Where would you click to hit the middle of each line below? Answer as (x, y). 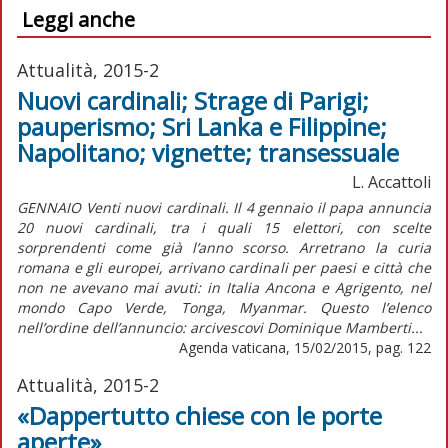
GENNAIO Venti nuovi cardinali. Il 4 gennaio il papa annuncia (224, 207)
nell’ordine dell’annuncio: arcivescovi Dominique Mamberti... (220, 327)
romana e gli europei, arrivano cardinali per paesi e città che (224, 267)
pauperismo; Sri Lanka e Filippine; (202, 126)
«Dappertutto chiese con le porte (199, 415)
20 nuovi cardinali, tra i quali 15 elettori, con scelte (224, 227)
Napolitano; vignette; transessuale (208, 152)
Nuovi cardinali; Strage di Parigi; (193, 100)
